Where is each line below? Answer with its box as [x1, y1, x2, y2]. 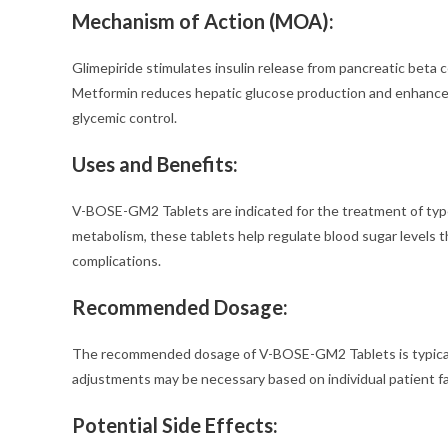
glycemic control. [72, 109, 177, 126]
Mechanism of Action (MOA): [72, 9, 334, 33]
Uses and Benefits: [72, 152, 238, 176]
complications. [72, 252, 161, 269]
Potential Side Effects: [72, 413, 278, 437]
